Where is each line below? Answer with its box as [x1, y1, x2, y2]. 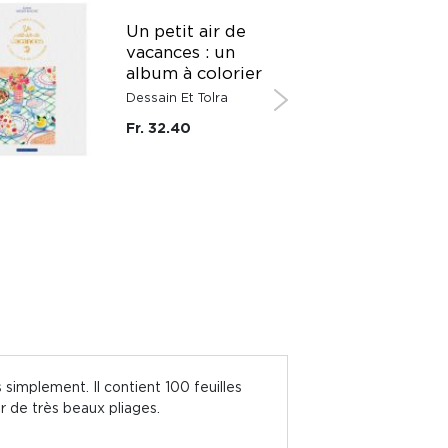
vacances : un [126, 42, 235, 61]
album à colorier [126, 63, 262, 82]
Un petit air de [126, 21, 246, 40]
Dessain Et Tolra [126, 90, 228, 104]
